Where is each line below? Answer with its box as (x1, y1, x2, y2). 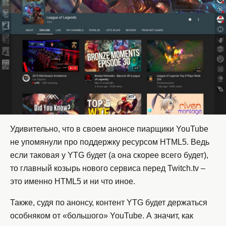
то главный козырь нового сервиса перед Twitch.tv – (10, 163, 205, 173)
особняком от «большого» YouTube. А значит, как (10, 211, 193, 220)
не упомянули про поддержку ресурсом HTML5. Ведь (10, 137, 209, 146)
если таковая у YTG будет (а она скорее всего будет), (10, 150, 208, 159)
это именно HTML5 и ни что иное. (10, 177, 135, 186)
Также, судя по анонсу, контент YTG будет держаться (10, 198, 207, 207)
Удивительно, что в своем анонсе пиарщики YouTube (10, 124, 208, 133)
